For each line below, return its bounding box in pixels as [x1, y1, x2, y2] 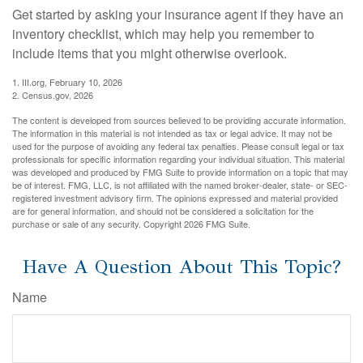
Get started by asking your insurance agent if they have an [12, 4, 344, 23]
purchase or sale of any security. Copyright [12, 216, 184, 230]
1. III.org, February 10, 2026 [12, 75, 122, 88]
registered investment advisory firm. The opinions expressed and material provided [12, 190, 338, 204]
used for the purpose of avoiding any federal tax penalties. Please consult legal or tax [12, 139, 344, 152]
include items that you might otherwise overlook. [12, 43, 287, 62]
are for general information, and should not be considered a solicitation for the [12, 203, 314, 217]
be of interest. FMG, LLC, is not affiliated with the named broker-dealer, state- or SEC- [12, 177, 348, 191]
